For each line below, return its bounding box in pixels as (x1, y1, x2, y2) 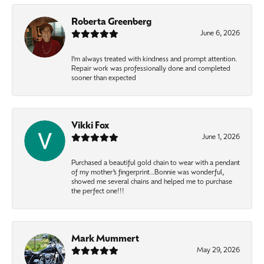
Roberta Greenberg (71, 18, 151, 27)
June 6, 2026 (200, 30, 240, 37)
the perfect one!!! (71, 188, 124, 195)
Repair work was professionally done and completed (71, 65, 230, 72)
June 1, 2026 (202, 134, 240, 141)
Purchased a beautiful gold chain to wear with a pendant (71, 160, 240, 167)
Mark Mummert (71, 235, 139, 244)
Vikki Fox (71, 121, 109, 131)
